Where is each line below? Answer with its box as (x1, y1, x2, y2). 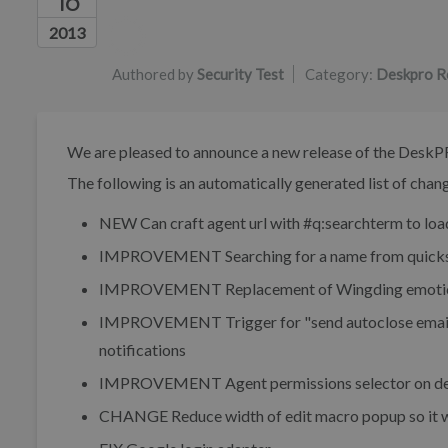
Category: (305, 65, 376, 84)
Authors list (111, 15, 201, 37)
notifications (99, 340, 186, 360)
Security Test (197, 65, 284, 84)
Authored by (112, 65, 197, 84)
